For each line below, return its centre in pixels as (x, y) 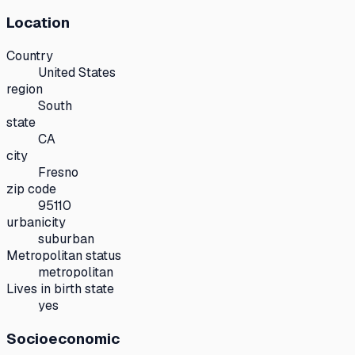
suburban (66, 239)
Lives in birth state (60, 289)
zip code (31, 189)
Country (30, 56)
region (25, 90)
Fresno (58, 173)
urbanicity (36, 223)
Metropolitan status (64, 256)
